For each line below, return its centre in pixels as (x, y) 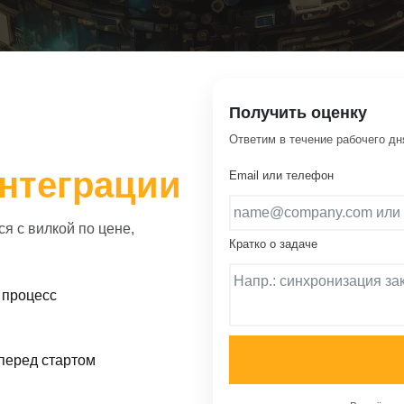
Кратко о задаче (273, 244)
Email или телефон (281, 175)
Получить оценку (298, 113)
